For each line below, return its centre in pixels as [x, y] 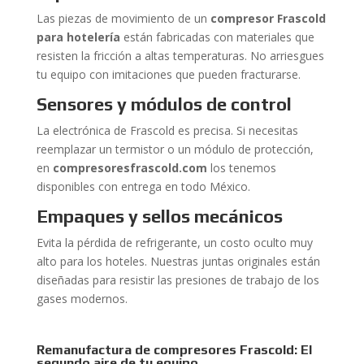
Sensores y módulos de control [164, 104]
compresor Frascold [268, 18]
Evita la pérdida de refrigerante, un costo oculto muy [174, 243]
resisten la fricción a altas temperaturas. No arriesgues [180, 56]
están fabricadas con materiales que [217, 37]
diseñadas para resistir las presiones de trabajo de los [178, 280]
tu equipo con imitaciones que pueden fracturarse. [168, 74]
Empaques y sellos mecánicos [159, 216]
